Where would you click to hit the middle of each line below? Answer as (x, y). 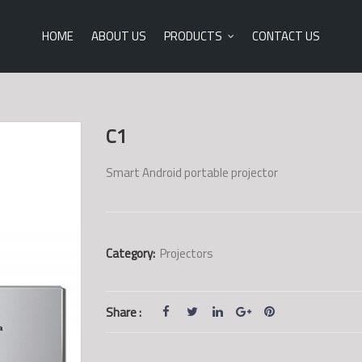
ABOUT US (119, 36)
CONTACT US (286, 36)
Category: (130, 253)
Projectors (186, 253)
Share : (123, 312)
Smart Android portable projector (192, 173)
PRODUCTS (193, 36)
